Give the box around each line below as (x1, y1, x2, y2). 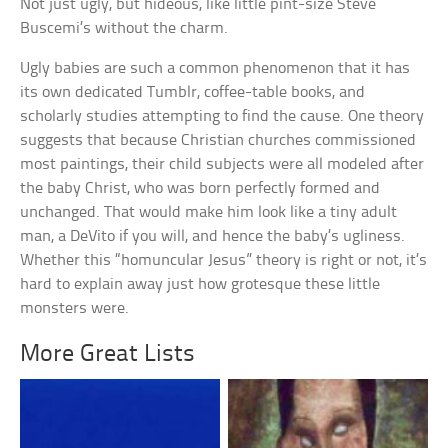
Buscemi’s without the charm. (20, 20, 229, 38)
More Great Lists (20, 342, 196, 368)
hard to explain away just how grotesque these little (20, 276, 381, 294)
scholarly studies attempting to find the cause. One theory (20, 108, 425, 126)
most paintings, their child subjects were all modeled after (20, 156, 425, 174)
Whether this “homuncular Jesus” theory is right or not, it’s (20, 252, 428, 270)
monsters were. (20, 300, 130, 318)
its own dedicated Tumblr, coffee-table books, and (20, 84, 366, 102)
